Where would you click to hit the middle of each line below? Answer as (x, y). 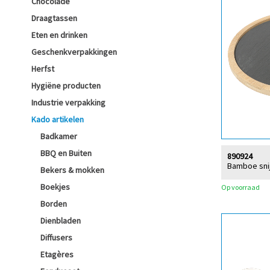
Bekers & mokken (72, 170)
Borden (54, 204)
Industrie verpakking (68, 102)
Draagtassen (54, 18)
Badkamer (59, 136)
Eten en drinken (59, 35)
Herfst (43, 69)
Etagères (57, 254)
